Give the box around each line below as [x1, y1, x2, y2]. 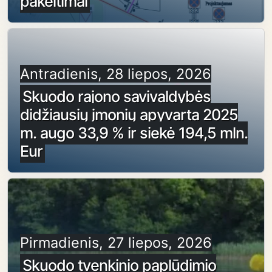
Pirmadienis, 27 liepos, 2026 [20, 233, 212, 251]
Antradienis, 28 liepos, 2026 [20, 65, 211, 83]
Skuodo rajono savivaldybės [22, 87, 211, 106]
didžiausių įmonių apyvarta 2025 [20, 106, 238, 124]
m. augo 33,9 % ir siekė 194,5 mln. [20, 124, 248, 143]
